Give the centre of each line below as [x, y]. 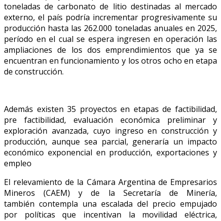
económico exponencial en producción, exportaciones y [110, 152]
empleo [18, 163]
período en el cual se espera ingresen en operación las [110, 39]
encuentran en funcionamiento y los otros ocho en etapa [110, 60]
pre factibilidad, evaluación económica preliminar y [110, 120]
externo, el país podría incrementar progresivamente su [110, 17]
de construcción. [34, 71]
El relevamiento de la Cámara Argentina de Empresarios [110, 182]
